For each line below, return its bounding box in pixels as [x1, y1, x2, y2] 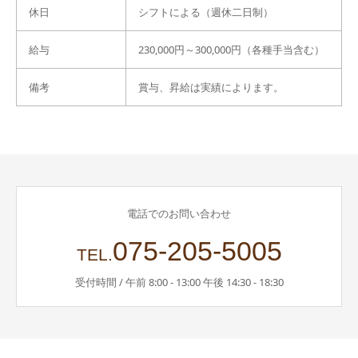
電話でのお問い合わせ [127, 206, 231, 221]
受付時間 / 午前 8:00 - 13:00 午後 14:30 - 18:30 [74, 275, 284, 289]
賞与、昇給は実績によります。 [138, 80, 284, 94]
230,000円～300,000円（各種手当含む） [138, 42, 324, 57]
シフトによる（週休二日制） [138, 5, 273, 19]
